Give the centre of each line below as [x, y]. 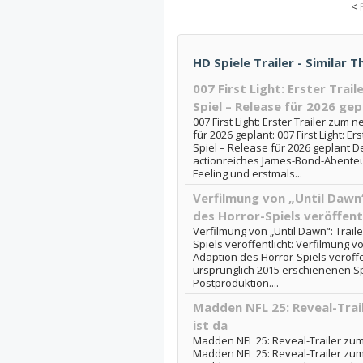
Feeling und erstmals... [247, 173]
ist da [210, 325]
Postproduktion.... [235, 283]
